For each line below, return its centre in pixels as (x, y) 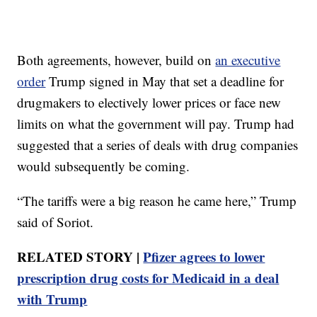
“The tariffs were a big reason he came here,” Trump (157, 201)
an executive (248, 60)
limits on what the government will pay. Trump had (156, 124)
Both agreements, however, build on (116, 60)
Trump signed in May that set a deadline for (165, 81)
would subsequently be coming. (104, 166)
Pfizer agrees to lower (204, 257)
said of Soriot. (56, 222)
